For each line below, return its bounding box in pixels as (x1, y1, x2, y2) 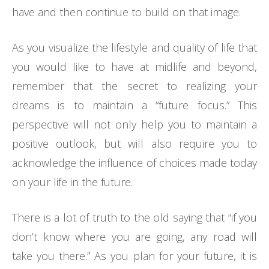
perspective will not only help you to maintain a (12, 117, 257, 132)
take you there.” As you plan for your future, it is (12, 249, 257, 264)
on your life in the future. (12, 175, 139, 190)
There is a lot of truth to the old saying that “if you (12, 210, 257, 225)
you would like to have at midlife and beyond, (12, 59, 257, 74)
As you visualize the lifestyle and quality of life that (12, 40, 257, 55)
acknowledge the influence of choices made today (12, 156, 257, 171)
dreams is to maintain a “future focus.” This (12, 98, 257, 113)
